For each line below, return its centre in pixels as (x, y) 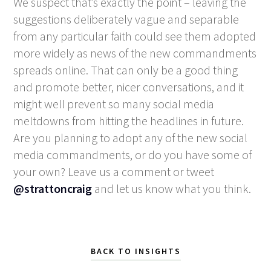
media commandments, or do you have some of (133, 154)
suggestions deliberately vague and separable (126, 19)
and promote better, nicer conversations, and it (129, 87)
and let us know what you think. (172, 188)
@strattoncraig (53, 188)
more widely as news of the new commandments (135, 53)
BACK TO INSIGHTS (135, 251)
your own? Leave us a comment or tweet (114, 171)
